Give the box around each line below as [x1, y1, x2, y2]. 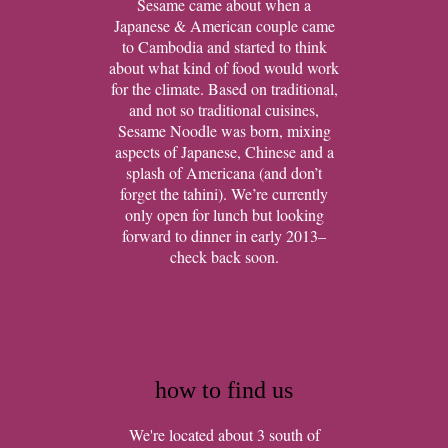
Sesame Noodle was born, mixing [117, 120, 331, 141]
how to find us [155, 377, 293, 403]
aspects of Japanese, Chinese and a [114, 141, 334, 162]
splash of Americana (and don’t [126, 162, 322, 183]
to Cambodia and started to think [121, 36, 327, 57]
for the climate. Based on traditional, [110, 78, 338, 99]
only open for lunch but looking [124, 204, 324, 225]
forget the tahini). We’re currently [120, 183, 328, 204]
